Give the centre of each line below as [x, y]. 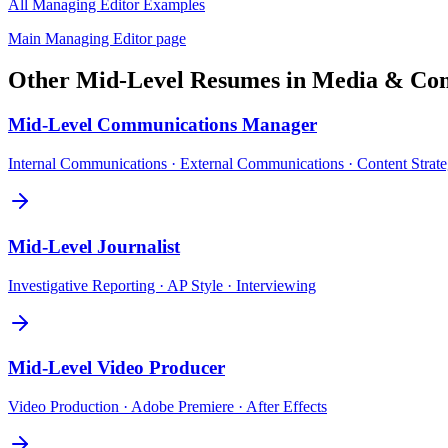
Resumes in [248, 80]
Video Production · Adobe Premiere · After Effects [167, 406]
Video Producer [161, 368]
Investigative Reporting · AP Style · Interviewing [162, 285]
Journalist [138, 246]
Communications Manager [207, 125]
